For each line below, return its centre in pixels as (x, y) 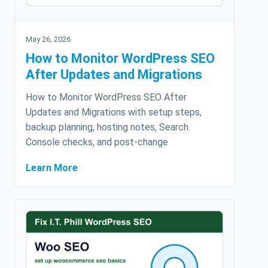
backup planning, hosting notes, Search (107, 127)
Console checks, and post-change (97, 142)
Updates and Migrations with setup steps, (114, 112)
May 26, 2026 (48, 39)
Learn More (52, 168)
